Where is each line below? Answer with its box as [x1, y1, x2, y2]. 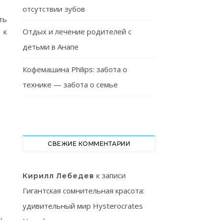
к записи [94, 170, 126, 180]
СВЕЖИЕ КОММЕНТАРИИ [48, 140, 130, 147]
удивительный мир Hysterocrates [23, 201, 143, 211]
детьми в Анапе [23, 42, 79, 52]
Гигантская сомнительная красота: [23, 186, 144, 195]
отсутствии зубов [23, 4, 85, 14]
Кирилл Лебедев [23, 171, 94, 180]
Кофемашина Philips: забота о [23, 64, 127, 74]
